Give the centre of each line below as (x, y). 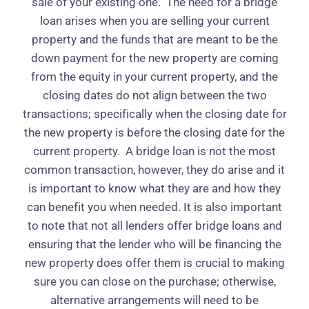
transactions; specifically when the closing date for (154, 114)
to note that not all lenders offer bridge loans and (154, 226)
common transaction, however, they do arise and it (154, 170)
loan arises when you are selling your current (154, 21)
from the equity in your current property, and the (154, 77)
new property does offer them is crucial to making (154, 263)
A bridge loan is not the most (201, 151)
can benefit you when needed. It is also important (154, 207)
